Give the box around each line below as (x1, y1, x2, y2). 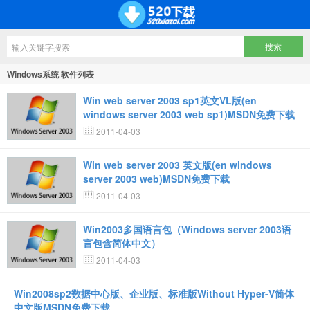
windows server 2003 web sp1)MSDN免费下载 (83, 107, 295, 121)
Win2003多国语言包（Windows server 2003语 (83, 222, 291, 236)
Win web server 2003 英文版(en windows (83, 158, 272, 172)
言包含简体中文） (83, 236, 161, 250)
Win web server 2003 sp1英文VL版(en (83, 93, 257, 107)
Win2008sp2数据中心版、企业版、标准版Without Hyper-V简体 (14, 286, 294, 300)
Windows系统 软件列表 (7, 68, 94, 80)
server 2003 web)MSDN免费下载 (83, 172, 230, 185)
